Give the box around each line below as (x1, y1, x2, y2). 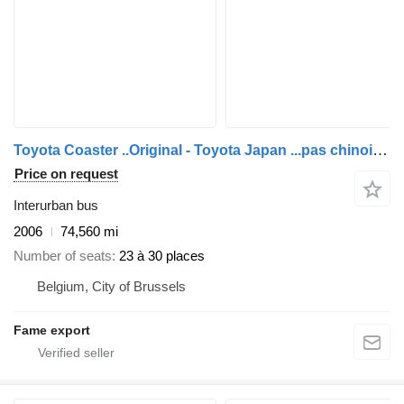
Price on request (14, 166, 118, 182)
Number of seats (14, 247, 112, 263)
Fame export (14, 322, 90, 337)
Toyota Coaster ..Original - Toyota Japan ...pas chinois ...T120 (372, 142, 388, 160)
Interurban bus (14, 197, 98, 214)
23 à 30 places (119, 247, 205, 263)
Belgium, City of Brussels (37, 278, 186, 294)
